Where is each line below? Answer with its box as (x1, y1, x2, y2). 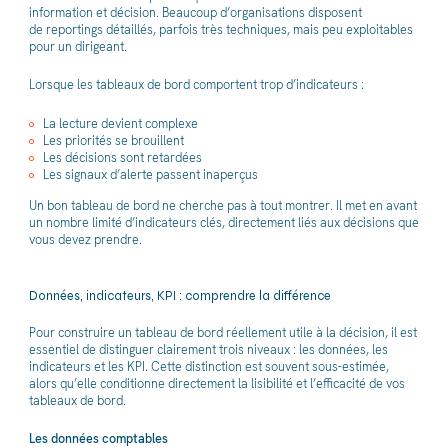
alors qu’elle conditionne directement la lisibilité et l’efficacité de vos (28, 374, 405, 392)
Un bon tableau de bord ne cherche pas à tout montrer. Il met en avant (28, 197, 417, 215)
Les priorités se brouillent (43, 131, 184, 149)
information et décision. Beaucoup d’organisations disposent (28, 3, 362, 21)
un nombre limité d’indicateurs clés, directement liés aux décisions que (28, 214, 419, 232)
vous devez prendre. (28, 231, 142, 249)
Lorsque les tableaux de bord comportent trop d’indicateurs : (28, 76, 364, 94)
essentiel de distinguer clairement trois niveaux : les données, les (28, 340, 388, 358)
